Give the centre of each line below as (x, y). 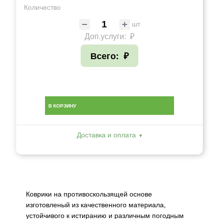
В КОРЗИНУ (62, 105)
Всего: (106, 55)
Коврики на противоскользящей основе (89, 193)
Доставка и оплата (106, 134)
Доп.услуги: (106, 36)
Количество (42, 7)
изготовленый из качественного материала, (96, 204)
